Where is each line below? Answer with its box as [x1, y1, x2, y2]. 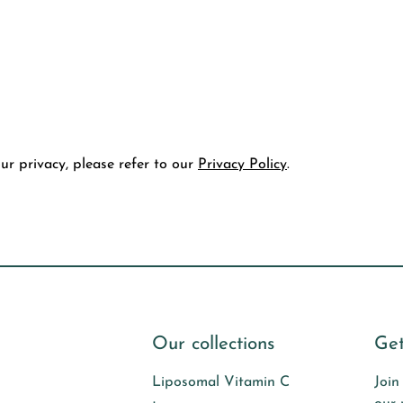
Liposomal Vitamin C [152, 375, 291, 390]
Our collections [152, 335, 275, 354]
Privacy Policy [198, 157, 287, 173]
